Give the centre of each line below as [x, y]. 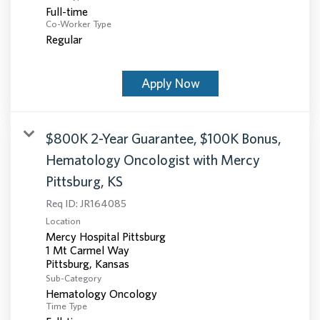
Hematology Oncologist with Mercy [153, 159]
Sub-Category [74, 278]
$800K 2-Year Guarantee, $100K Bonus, [164, 138]
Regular [64, 39]
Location [63, 221]
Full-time [67, 11]
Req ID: [63, 203]
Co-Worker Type [79, 24]
